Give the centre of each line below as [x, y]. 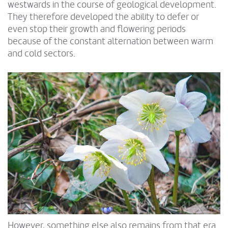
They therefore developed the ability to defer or [103, 17]
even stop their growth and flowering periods [97, 29]
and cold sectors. [41, 53]
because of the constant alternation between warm [110, 41]
